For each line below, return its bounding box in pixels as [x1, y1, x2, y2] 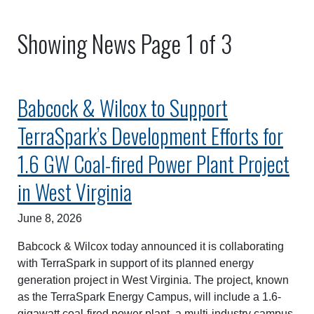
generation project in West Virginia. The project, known [18, 274, 289, 286]
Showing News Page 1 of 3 [18, 25, 232, 61]
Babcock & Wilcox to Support [18, 92, 228, 123]
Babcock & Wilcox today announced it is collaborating [18, 240, 284, 252]
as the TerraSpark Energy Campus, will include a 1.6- [18, 291, 281, 303]
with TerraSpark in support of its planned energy [18, 257, 254, 269]
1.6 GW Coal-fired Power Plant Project [18, 148, 289, 179]
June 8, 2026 [18, 212, 82, 224]
